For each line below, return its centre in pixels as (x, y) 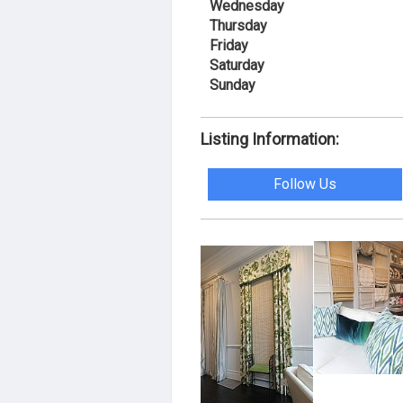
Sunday (233, 85)
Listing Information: (270, 139)
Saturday (237, 65)
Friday (229, 45)
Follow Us (305, 184)
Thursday (238, 26)
